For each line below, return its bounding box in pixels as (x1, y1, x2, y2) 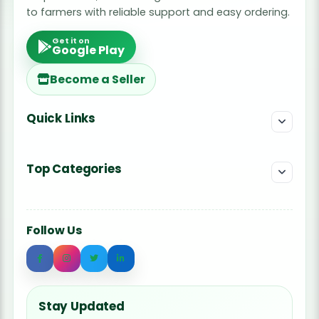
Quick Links (26, 110, 96, 127)
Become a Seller (49, 70, 145, 88)
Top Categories (26, 160, 122, 177)
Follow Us (26, 221, 82, 239)
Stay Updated (38, 298, 125, 315)
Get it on (51, 35, 90, 46)
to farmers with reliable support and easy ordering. (26, 4, 290, 19)
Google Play (51, 41, 125, 58)
